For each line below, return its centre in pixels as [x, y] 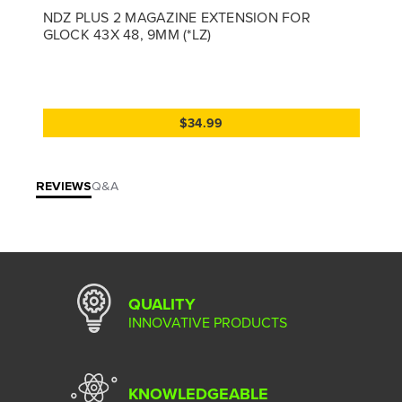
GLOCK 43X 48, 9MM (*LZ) [127, 34]
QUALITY [162, 304]
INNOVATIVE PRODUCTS [208, 322]
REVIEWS [64, 186]
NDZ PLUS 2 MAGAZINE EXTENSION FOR [176, 17]
